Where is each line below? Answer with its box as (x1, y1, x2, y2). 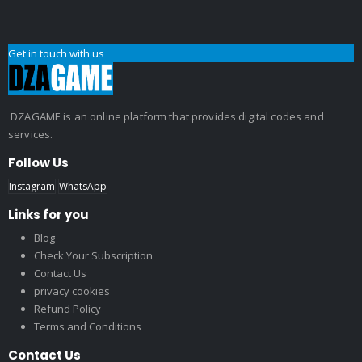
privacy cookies (34, 284, 110, 298)
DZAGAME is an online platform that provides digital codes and (8, 109, 324, 124)
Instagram (9, 179, 55, 193)
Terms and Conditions (34, 319, 141, 334)
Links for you (8, 206, 89, 223)
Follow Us (8, 154, 69, 171)
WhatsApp (59, 179, 107, 193)
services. (8, 127, 53, 141)
